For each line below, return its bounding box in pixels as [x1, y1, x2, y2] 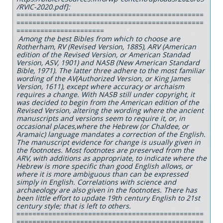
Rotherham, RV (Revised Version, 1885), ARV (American [16, 42, 196, 51]
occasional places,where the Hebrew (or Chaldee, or [16, 121, 189, 131]
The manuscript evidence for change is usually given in [16, 137, 201, 147]
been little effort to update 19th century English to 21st [16, 193, 200, 203]
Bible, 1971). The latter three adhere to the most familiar [16, 66, 205, 75]
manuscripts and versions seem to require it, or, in [16, 113, 185, 123]
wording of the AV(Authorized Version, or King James [16, 74, 191, 83]
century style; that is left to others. [16, 201, 131, 211]
